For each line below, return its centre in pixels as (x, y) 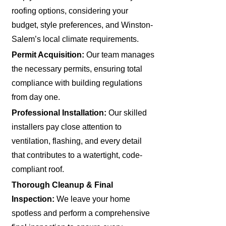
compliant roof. (38, 169)
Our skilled (127, 112)
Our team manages (120, 54)
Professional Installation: (59, 112)
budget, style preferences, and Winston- (82, 25)
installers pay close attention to (67, 127)
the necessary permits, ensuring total (77, 69)
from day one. (36, 97)
